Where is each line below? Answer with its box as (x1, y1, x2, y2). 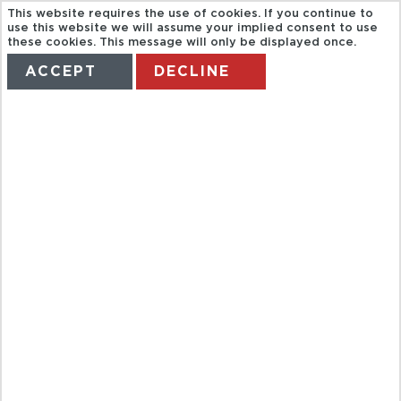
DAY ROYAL (27, 169, 299, 213)
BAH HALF (27, 117, 270, 161)
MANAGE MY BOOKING (186, 115, 334, 129)
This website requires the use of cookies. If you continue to (7, 8, 374, 21)
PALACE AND (27, 273, 337, 317)
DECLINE (154, 64, 231, 80)
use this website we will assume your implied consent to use (7, 22, 379, 35)
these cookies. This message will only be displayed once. (7, 37, 357, 49)
